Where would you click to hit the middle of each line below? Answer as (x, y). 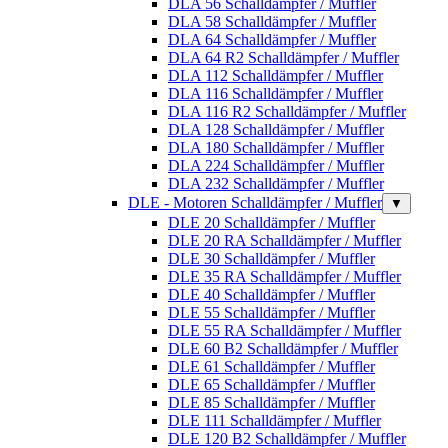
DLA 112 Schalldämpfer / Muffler (275, 75)
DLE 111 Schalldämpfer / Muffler (274, 420)
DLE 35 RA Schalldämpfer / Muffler (284, 276)
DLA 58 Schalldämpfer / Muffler (272, 21)
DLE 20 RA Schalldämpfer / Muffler (284, 240)
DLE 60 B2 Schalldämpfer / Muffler (283, 348)
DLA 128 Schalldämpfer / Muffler (276, 129)
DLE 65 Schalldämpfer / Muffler (271, 384)
